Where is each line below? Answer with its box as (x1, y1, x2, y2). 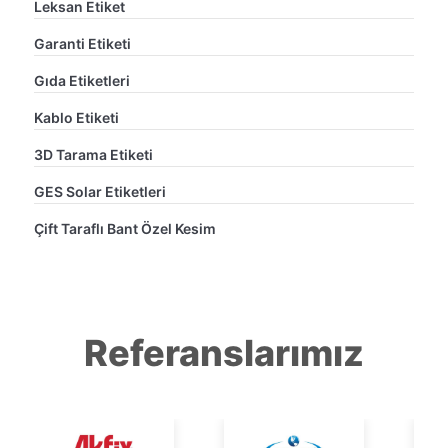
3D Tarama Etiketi (34, 145, 153, 163)
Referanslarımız (84, 330, 364, 375)
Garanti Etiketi (34, 34, 131, 52)
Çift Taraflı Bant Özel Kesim (34, 219, 216, 237)
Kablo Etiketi (34, 108, 119, 126)
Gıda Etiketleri (34, 71, 130, 89)
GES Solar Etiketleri (34, 182, 166, 200)
